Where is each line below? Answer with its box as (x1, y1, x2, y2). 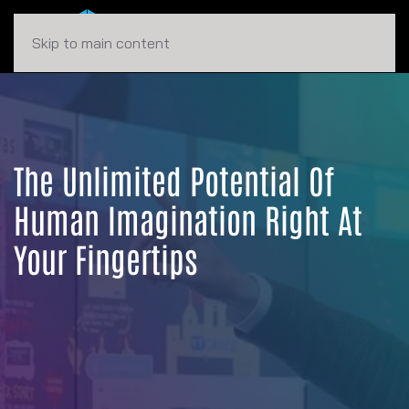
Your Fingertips (14, 236, 197, 279)
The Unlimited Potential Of (14, 158, 335, 201)
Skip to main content (32, 34, 170, 52)
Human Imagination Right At (14, 197, 362, 240)
